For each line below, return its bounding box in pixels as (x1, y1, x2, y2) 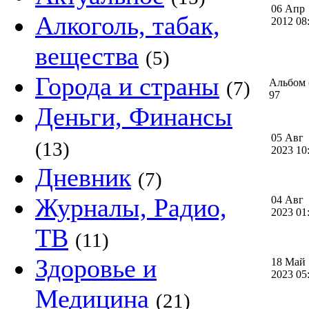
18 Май (271, 256, 306, 268)
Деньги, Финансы (35, 102, 232, 131)
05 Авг (271, 132, 303, 143)
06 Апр (271, 3, 305, 14)
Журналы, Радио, (35, 193, 227, 222)
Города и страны (35, 72, 219, 101)
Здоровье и (35, 254, 157, 283)
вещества (35, 41, 139, 70)
